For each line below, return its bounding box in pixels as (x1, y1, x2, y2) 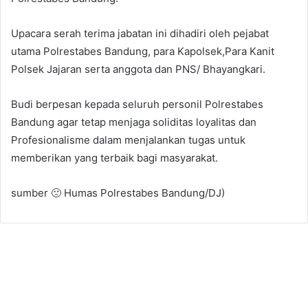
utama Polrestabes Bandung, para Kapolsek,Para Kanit (11, 44, 274, 58)
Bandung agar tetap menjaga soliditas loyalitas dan (11, 115, 256, 129)
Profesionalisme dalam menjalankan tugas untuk (11, 133, 245, 146)
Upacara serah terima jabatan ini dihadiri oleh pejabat (11, 26, 269, 40)
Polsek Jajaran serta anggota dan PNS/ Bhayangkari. (11, 62, 265, 76)
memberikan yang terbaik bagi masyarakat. (11, 151, 218, 164)
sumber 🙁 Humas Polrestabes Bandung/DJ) (11, 186, 225, 199)
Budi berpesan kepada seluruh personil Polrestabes (11, 97, 263, 111)
